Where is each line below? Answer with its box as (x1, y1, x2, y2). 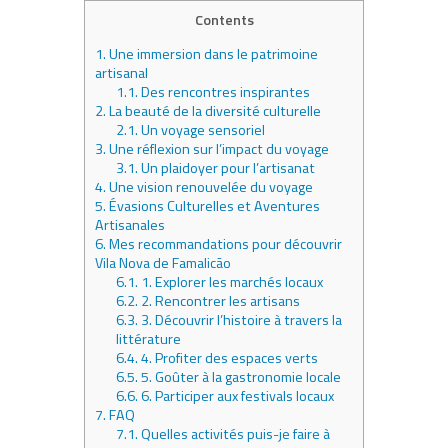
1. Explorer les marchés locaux (138, 270, 324, 293)
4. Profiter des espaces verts (138, 346, 319, 369)
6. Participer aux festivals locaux (138, 384, 335, 407)
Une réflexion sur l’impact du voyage (106, 137, 329, 160)
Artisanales (95, 213, 165, 236)
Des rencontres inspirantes (138, 80, 311, 103)
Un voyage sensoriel (138, 118, 266, 141)
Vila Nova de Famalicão (95, 251, 231, 274)
